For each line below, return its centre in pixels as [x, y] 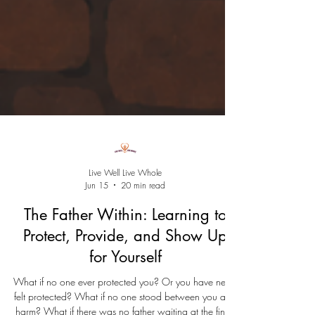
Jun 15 [97, 255]
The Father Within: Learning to [125, 284]
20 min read [143, 255]
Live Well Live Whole [126, 243]
